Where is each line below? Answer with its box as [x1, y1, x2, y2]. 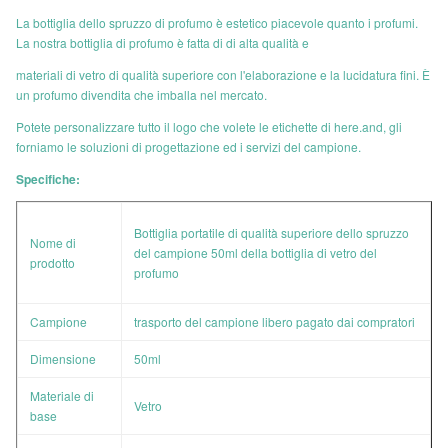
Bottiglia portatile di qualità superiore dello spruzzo [134, 224, 409, 241]
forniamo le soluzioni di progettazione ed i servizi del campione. [16, 138, 361, 155]
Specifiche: [16, 170, 80, 188]
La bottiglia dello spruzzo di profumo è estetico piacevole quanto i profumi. [16, 14, 418, 31]
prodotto [30, 254, 75, 271]
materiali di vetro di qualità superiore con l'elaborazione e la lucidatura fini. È [16, 66, 430, 83]
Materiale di [30, 387, 94, 404]
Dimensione [30, 350, 96, 367]
